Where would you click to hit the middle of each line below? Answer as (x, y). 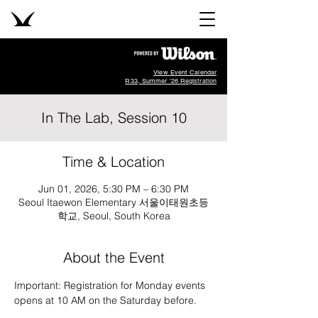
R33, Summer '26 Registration (171, 81)
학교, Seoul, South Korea (114, 216)
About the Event (114, 257)
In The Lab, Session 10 (114, 117)
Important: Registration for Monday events (111, 285)
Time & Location (114, 161)
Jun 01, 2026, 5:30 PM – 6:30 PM (114, 189)
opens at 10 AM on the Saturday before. (105, 300)
